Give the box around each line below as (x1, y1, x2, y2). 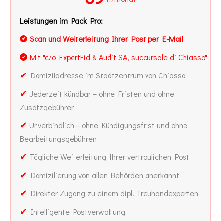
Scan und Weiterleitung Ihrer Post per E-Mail (30, 33, 183, 44)
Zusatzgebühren (20, 101, 75, 112)
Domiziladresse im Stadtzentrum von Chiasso (27, 70, 185, 80)
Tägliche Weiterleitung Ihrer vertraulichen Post (27, 151, 189, 162)
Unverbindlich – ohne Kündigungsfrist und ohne (27, 119, 187, 130)
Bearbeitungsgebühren (20, 133, 97, 144)
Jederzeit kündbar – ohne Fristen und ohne (27, 88, 174, 99)
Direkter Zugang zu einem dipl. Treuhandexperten (27, 187, 198, 198)
